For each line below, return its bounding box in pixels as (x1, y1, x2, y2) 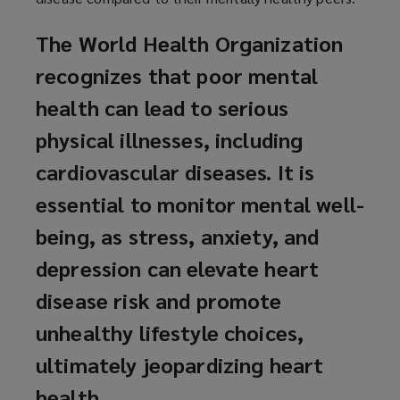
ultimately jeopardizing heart (36, 349, 324, 379)
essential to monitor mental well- (36, 188, 364, 218)
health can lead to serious (36, 92, 288, 121)
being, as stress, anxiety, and (36, 221, 320, 250)
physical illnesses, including (36, 124, 304, 154)
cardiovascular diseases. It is (36, 156, 315, 186)
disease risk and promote (36, 285, 282, 314)
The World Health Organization (36, 28, 344, 57)
